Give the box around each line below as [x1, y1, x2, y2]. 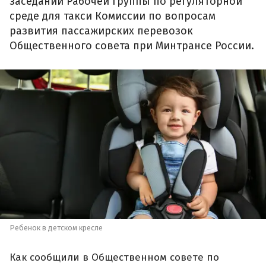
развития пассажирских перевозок [9, 24, 193, 38]
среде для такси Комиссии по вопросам [9, 9, 216, 23]
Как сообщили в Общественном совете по [9, 251, 219, 264]
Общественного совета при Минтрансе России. [9, 39, 254, 53]
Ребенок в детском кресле [9, 223, 103, 233]
